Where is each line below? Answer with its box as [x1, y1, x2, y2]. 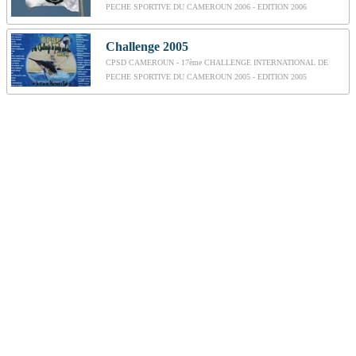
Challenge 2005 [106, 40, 188, 54]
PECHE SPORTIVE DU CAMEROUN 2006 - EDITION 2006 [106, 2, 307, 12]
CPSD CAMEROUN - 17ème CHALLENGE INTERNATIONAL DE [106, 58, 328, 68]
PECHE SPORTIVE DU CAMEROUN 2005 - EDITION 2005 [106, 72, 307, 82]
